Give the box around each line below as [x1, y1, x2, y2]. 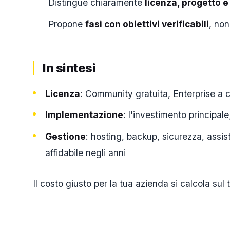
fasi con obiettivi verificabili [85, 18, 209, 29]
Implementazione [45, 109, 123, 121]
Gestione [45, 130, 86, 142]
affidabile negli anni [45, 147, 126, 158]
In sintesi [43, 60, 96, 75]
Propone [48, 18, 85, 29]
